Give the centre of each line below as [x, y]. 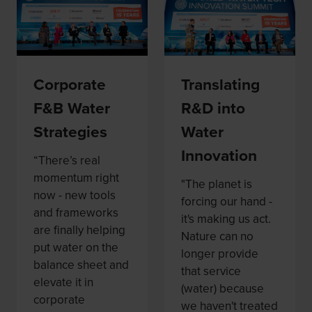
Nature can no [217, 237]
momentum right [76, 178]
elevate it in [63, 283]
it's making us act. [226, 219]
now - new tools [75, 196]
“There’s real [67, 161]
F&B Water [72, 108]
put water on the [76, 248]
